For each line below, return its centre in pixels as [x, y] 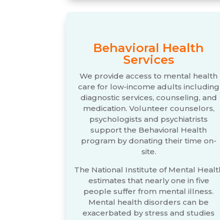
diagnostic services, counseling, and [149, 97]
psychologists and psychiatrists [149, 119]
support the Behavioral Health [149, 130]
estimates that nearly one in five [149, 180]
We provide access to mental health [149, 76]
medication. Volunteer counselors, [149, 108]
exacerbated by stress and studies [149, 213]
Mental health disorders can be [149, 202]
